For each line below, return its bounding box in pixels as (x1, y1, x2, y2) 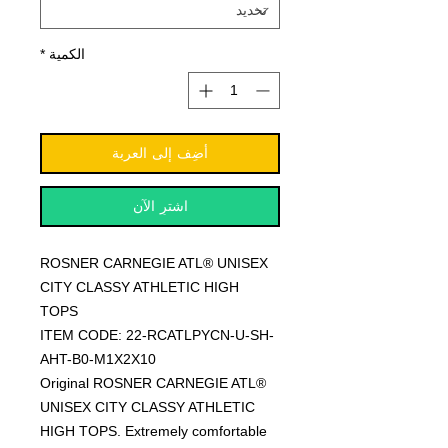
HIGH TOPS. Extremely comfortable (40, 423, 267, 440)
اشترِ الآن (132, 198, 188, 215)
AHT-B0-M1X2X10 (40, 351, 156, 368)
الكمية (49, 46, 85, 63)
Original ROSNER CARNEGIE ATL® (40, 375, 266, 392)
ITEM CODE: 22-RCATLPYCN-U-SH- (40, 327, 274, 344)
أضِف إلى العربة (112, 145, 208, 162)
